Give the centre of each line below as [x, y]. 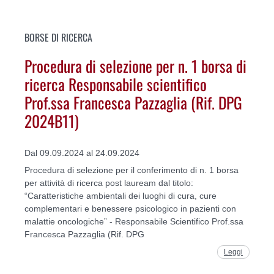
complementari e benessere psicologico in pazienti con [130, 208]
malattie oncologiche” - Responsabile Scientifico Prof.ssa [134, 221]
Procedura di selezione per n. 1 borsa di [135, 66]
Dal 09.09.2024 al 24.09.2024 [82, 153]
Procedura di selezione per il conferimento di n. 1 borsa [131, 170]
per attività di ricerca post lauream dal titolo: [109, 183]
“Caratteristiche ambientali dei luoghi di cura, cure [120, 195]
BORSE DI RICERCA [58, 37]
